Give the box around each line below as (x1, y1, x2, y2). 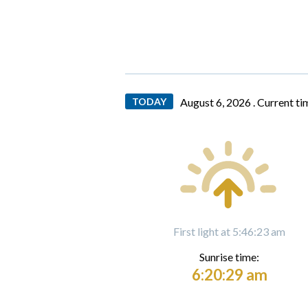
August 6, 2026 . (180, 95, 257, 109)
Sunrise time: (199, 250, 259, 263)
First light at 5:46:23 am (173, 224, 285, 238)
